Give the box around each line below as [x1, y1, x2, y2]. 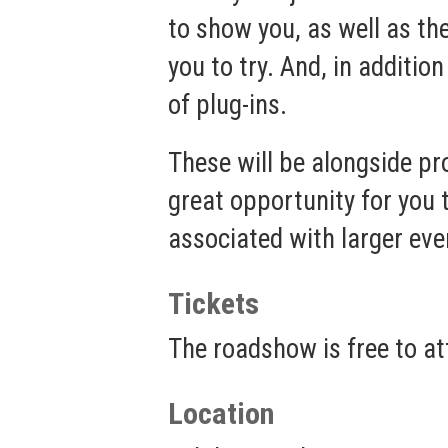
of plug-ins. [168, 89, 287, 122]
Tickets [168, 286, 259, 322]
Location [168, 396, 274, 432]
